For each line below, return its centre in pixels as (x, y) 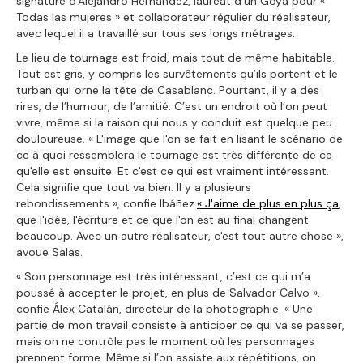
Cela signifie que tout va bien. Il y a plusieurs (134, 187)
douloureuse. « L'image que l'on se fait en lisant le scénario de (179, 138)
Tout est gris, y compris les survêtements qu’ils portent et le (177, 73)
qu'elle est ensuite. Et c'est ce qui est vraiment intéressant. (173, 171)
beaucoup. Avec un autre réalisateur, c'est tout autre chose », (180, 235)
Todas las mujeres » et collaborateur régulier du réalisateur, (173, 17)
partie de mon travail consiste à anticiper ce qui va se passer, (180, 325)
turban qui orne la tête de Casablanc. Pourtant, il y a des (168, 90)
